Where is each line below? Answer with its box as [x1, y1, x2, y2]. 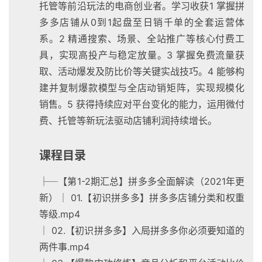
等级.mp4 [39, 208, 80, 220]
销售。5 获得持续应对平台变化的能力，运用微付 [39, 98, 244, 111]
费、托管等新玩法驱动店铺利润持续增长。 [39, 115, 217, 127]
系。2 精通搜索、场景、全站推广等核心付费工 [39, 33, 244, 45]
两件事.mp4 [39, 241, 89, 253]
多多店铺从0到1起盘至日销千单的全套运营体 [39, 16, 244, 29]
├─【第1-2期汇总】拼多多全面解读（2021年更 [39, 175, 244, 188]
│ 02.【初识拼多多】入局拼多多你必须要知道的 [39, 225, 244, 237]
